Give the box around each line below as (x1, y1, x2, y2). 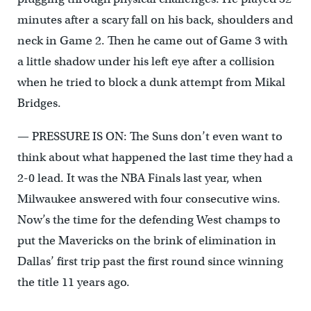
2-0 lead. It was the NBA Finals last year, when (17, 170, 262, 185)
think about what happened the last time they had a (17, 149, 293, 165)
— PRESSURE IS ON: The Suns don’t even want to (17, 128, 283, 144)
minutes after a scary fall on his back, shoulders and (17, 12, 293, 27)
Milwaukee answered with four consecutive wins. (17, 191, 280, 206)
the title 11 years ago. (17, 274, 130, 289)
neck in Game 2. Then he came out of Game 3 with (17, 33, 287, 48)
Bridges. (17, 95, 61, 110)
